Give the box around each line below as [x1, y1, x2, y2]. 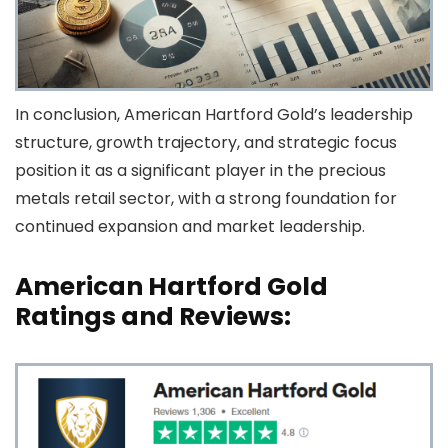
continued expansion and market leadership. [15, 214, 365, 238]
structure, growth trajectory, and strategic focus [15, 130, 397, 154]
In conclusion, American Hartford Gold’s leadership [15, 102, 413, 126]
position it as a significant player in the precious [15, 158, 386, 182]
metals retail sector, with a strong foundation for [15, 186, 397, 210]
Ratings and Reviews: [15, 298, 291, 334]
